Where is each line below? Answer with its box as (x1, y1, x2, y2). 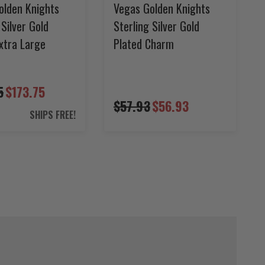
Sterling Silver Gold (114, 17, 199, 35)
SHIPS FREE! (30, 107, 76, 122)
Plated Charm (114, 34, 174, 53)
